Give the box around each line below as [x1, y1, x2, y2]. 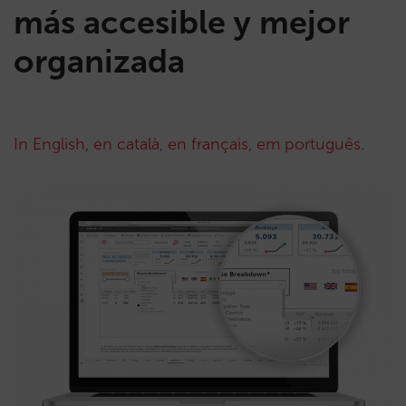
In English [14, 134, 85, 154]
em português [256, 134, 361, 154]
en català [93, 134, 159, 154]
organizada [14, 42, 185, 81]
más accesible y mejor [14, 3, 350, 42]
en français [168, 134, 248, 154]
